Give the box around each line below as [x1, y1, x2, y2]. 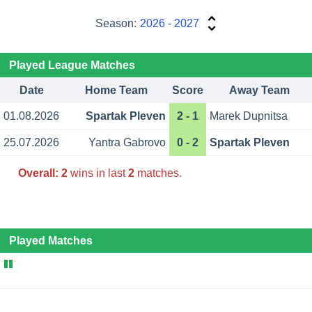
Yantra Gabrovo [88, 136, 166, 149]
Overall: [17, 166, 58, 179]
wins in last [67, 166, 128, 179]
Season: [95, 17, 137, 30]
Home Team [84, 84, 148, 97]
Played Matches [8, 235, 93, 247]
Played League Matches [8, 59, 135, 72]
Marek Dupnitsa [210, 110, 288, 123]
